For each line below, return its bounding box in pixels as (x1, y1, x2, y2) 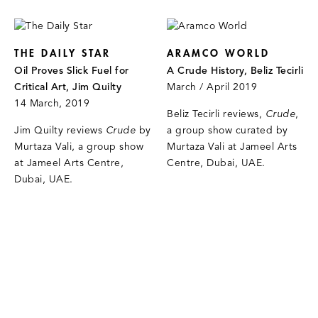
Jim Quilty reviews (14, 124, 106, 137)
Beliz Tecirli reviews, (167, 108, 265, 121)
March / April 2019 (167, 81, 258, 94)
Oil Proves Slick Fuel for (14, 65, 129, 77)
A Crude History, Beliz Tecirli (167, 65, 304, 77)
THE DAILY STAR (14, 47, 111, 60)
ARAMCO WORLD (167, 47, 270, 60)
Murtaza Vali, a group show (14, 141, 143, 153)
